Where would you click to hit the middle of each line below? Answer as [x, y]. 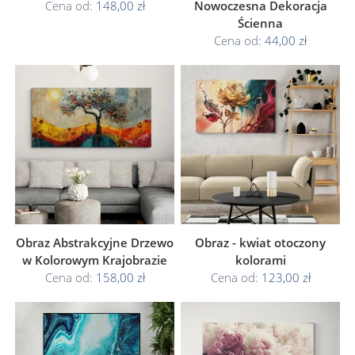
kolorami [260, 260]
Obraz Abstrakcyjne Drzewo [95, 242]
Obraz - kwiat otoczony [260, 242]
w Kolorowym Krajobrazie [95, 260]
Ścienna [260, 23]
